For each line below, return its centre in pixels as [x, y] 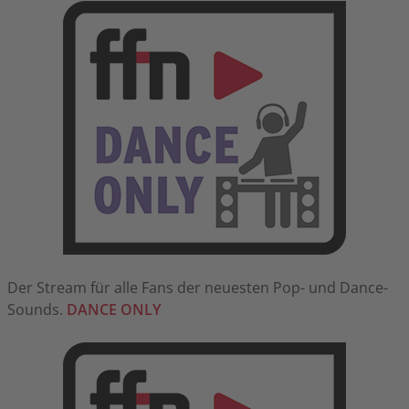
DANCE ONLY [114, 309]
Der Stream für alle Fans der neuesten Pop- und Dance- [198, 287]
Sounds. [37, 309]
